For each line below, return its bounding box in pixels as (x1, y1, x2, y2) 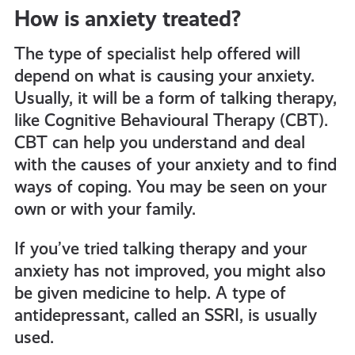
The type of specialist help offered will (13, 44, 300, 64)
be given (13, 283, 78, 303)
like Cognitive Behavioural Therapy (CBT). (13, 110, 328, 131)
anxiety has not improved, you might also (13, 261, 326, 281)
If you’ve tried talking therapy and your (13, 239, 307, 259)
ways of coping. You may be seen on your (13, 177, 326, 197)
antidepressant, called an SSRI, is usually (13, 305, 317, 326)
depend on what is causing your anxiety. (13, 66, 315, 86)
